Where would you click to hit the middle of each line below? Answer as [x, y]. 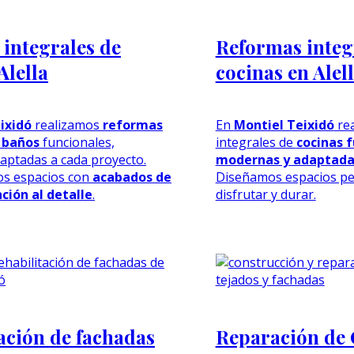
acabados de [132, 177]
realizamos [67, 124]
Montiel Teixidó [284, 124]
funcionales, [77, 142]
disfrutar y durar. [265, 194]
